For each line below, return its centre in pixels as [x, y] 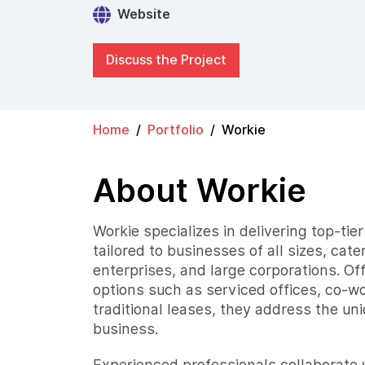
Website [144, 15]
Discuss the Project [166, 60]
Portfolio [176, 130]
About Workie [200, 191]
